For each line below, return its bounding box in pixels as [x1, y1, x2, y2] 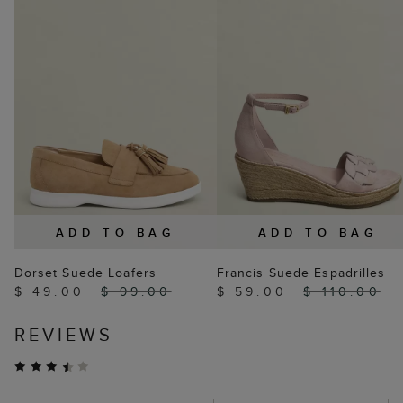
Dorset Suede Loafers [13, 264, 157, 282]
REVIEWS [14, 321, 113, 348]
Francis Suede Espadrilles [216, 264, 386, 282]
